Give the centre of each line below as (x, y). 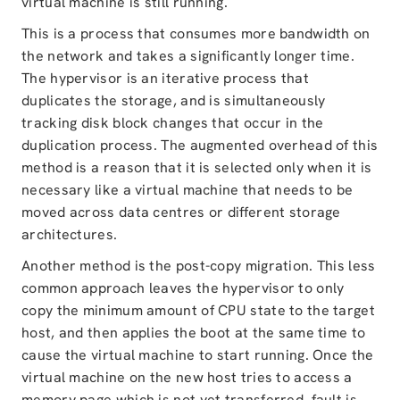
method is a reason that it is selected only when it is (197, 167)
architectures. (70, 234)
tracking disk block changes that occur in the (173, 123)
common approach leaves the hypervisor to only (183, 288)
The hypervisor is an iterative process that (165, 78)
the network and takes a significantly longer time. (188, 56)
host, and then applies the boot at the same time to (194, 333)
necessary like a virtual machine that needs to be (187, 190)
